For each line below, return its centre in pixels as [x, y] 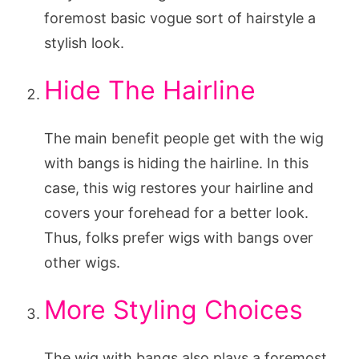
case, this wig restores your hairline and [179, 188]
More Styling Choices [173, 309]
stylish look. [84, 42]
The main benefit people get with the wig [184, 138]
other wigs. [82, 262]
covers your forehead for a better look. [176, 212]
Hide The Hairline [150, 90]
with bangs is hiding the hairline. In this [176, 163]
